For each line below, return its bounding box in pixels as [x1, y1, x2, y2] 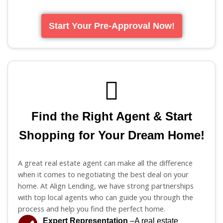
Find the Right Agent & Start [31, 109, 192, 123]
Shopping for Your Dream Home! [18, 128, 205, 142]
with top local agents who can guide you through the [18, 192, 193, 202]
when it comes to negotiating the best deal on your [18, 169, 189, 179]
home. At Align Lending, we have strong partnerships [18, 180, 194, 191]
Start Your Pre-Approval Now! [48, 20, 175, 31]
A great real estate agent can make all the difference [18, 157, 193, 168]
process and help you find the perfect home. [18, 203, 165, 214]
